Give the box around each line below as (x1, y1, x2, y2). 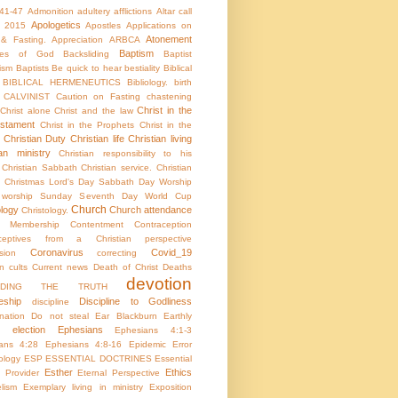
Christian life (70, 133, 124, 145)
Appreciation (52, 35, 104, 45)
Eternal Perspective (77, 368, 161, 378)
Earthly (163, 311, 193, 322)
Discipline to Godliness (79, 296, 192, 307)
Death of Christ (92, 262, 158, 273)
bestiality (124, 63, 161, 74)
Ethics (165, 367, 193, 378)
